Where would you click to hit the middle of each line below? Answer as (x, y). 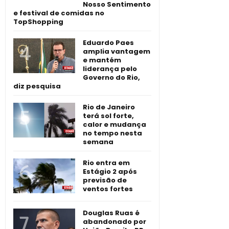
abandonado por (114, 221)
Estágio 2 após (110, 171)
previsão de (105, 180)
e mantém (102, 60)
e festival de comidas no (59, 13)
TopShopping (38, 21)
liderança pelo (110, 68)
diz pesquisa (37, 86)
